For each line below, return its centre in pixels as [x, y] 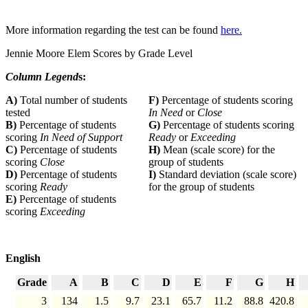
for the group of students [203, 187]
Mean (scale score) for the [218, 150]
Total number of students [74, 100]
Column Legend [42, 77]
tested [18, 113]
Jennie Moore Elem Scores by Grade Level [99, 54]
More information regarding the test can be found [113, 30]
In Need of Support [81, 137]
